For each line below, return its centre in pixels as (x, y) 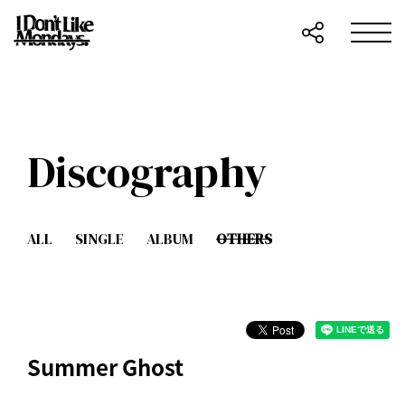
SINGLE (99, 239)
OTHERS (244, 239)
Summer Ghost (105, 367)
